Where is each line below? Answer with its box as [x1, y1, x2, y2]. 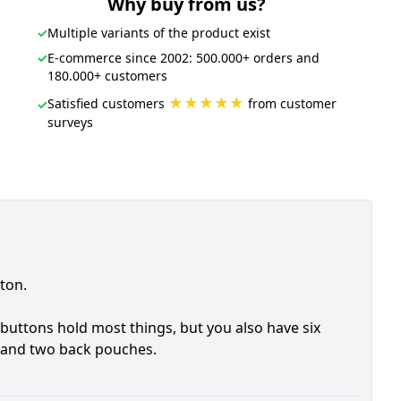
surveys [47, 114, 93, 131]
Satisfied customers [47, 95, 168, 112]
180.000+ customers [47, 67, 167, 84]
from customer [243, 95, 337, 112]
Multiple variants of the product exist [47, 24, 270, 41]
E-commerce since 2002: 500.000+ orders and [47, 49, 320, 66]
